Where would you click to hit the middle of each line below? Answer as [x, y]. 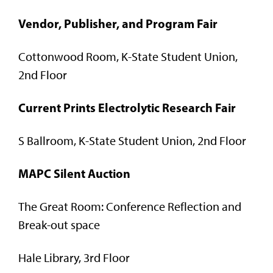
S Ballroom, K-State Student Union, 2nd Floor [132, 140]
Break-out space [59, 225]
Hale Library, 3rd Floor [74, 257]
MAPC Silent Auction [74, 173]
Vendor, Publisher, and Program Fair [118, 23]
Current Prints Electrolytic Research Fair [127, 107]
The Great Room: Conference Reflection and [130, 206]
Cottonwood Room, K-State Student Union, [128, 56]
